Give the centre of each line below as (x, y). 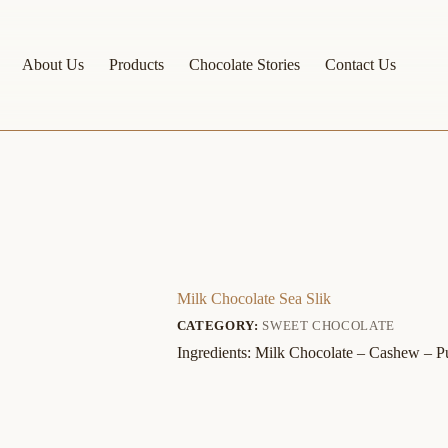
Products (136, 64)
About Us (52, 64)
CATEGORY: (219, 326)
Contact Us (360, 64)
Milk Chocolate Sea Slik (253, 299)
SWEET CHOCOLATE (329, 326)
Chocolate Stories (244, 64)
